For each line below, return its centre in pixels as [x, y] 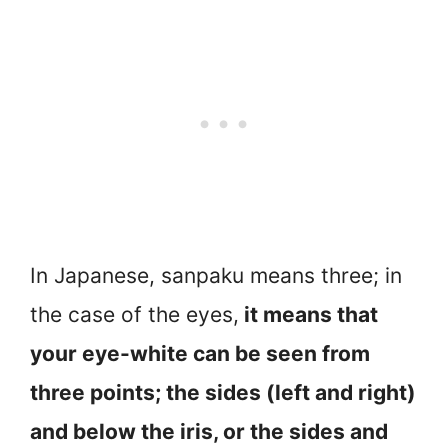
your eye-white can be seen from [200, 354]
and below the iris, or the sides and [209, 432]
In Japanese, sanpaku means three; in [216, 276]
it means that [308, 315]
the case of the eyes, [134, 315]
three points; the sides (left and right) [223, 393]
